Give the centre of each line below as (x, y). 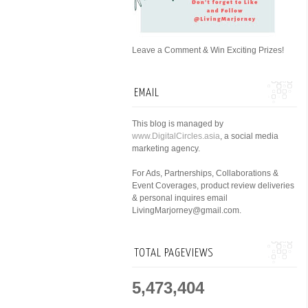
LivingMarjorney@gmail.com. (187, 210)
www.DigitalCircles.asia (176, 136)
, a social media (249, 136)
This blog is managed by (178, 124)
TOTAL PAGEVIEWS (174, 253)
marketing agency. (166, 148)
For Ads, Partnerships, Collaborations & (205, 173)
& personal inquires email (180, 198)
